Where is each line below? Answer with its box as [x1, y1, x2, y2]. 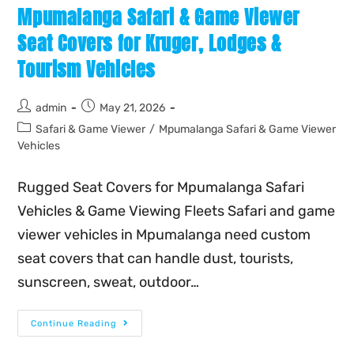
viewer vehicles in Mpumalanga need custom [17, 226, 311, 244]
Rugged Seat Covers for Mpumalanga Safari [17, 179, 305, 197]
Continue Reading [31, 318, 118, 330]
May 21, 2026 [100, 101, 166, 115]
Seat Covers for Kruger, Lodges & [17, 29, 281, 58]
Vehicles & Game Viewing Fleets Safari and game [17, 202, 336, 220]
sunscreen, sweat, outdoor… [17, 273, 200, 292]
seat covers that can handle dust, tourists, [17, 250, 294, 268]
